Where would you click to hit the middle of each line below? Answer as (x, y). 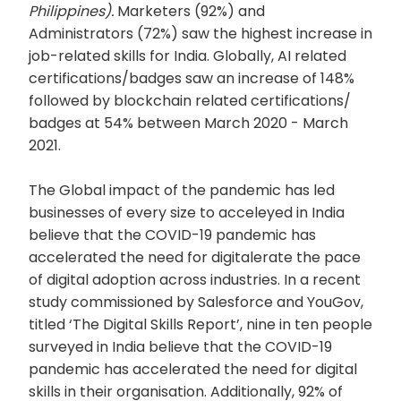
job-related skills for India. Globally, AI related (188, 56)
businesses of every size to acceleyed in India (187, 213)
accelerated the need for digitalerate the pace (195, 257)
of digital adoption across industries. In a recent (195, 280)
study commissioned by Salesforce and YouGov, (196, 302)
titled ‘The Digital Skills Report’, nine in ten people (200, 324)
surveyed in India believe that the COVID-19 (180, 347)
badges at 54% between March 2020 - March (188, 123)
